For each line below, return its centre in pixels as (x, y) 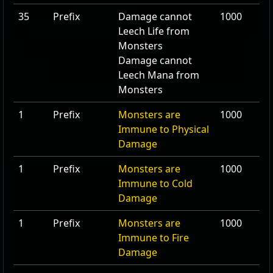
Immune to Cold (155, 183)
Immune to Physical (164, 129)
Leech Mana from (159, 75)
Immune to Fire (154, 238)
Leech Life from (154, 31)
